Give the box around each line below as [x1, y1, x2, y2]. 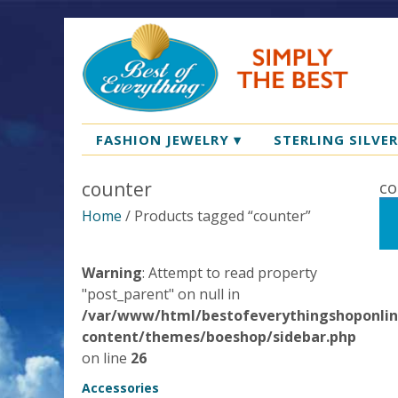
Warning [82, 263, 142, 283]
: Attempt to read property [142, 263, 317, 283]
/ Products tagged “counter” [122, 206, 311, 226]
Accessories [82, 379, 159, 396]
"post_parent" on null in [82, 284, 240, 304]
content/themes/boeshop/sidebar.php [82, 327, 356, 346]
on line [82, 348, 131, 368]
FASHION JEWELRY [96, 131, 234, 148]
